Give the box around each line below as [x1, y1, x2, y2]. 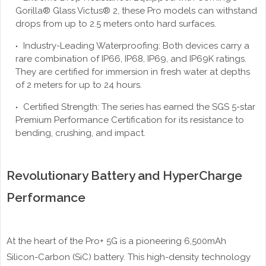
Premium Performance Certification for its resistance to [15, 115, 244, 126]
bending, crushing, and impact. [15, 128, 145, 139]
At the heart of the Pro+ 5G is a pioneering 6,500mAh [7, 236, 226, 247]
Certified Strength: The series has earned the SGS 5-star [21, 102, 255, 113]
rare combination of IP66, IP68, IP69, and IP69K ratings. [15, 53, 246, 65]
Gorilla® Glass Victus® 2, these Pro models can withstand [15, 5, 257, 17]
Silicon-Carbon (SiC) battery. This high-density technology [7, 252, 251, 263]
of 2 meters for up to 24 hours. [15, 80, 142, 91]
